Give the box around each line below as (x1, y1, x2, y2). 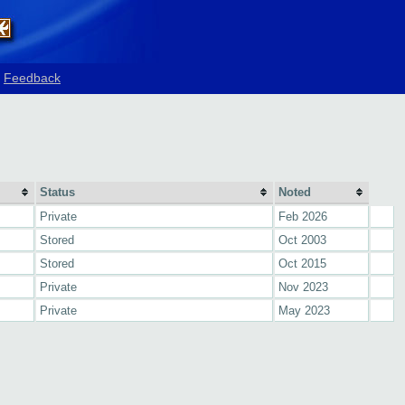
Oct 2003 (278, 233, 326, 247)
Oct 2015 (278, 257, 326, 270)
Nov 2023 (278, 280, 328, 294)
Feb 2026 (278, 210, 327, 223)
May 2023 (278, 304, 330, 317)
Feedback (4, 71, 61, 85)
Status (40, 185, 75, 199)
